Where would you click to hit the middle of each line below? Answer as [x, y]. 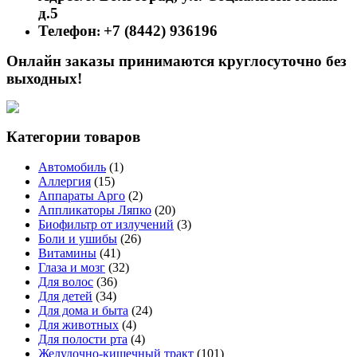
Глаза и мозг [72, 268]
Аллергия [65, 182]
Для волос [66, 282]
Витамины [67, 253]
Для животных [78, 325]
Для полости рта [83, 339]
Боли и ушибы [78, 239]
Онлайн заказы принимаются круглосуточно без [177, 61]
